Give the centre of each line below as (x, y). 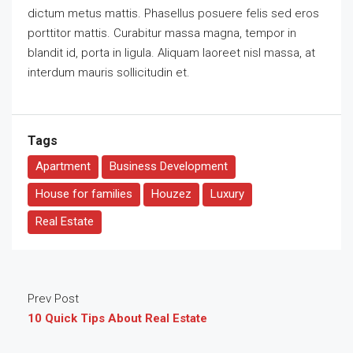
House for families (84, 193)
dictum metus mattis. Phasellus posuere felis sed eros (173, 13)
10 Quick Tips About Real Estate (117, 318)
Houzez (171, 193)
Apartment (63, 166)
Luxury (227, 193)
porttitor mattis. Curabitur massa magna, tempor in (162, 33)
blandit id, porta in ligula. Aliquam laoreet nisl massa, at (171, 52)
